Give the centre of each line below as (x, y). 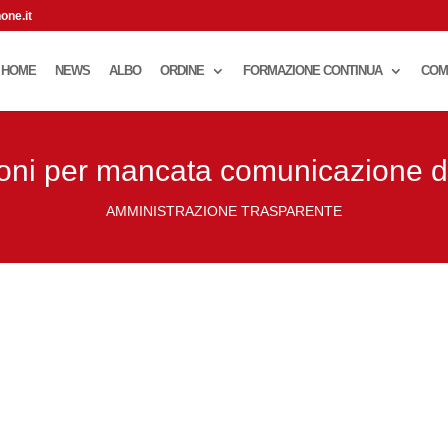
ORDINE (181, 70)
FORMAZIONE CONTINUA (312, 70)
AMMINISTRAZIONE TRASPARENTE (223, 211)
